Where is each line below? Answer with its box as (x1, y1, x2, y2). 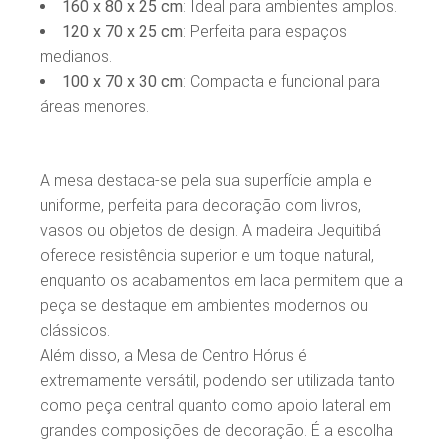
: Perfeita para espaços (183, 21, 348, 41)
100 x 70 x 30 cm (62, 71, 184, 91)
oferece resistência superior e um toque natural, (40, 245, 375, 265)
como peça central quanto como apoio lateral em (40, 395, 392, 415)
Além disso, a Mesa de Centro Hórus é (40, 345, 308, 365)
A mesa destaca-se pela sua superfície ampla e (40, 170, 373, 190)
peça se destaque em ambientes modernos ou (40, 295, 369, 315)
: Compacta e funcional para (183, 71, 381, 91)
